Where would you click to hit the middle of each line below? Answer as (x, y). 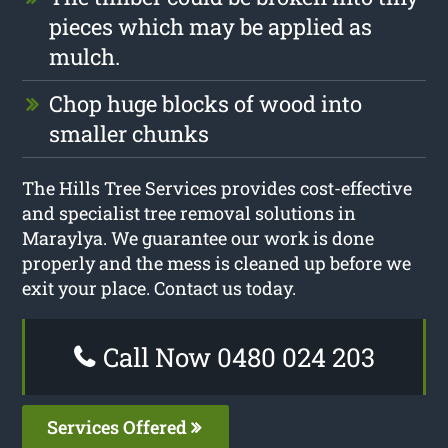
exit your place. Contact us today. (159, 287)
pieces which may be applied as (211, 26)
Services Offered (119, 426)
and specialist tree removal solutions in (189, 212)
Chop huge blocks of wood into (206, 103)
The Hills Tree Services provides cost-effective (217, 187)
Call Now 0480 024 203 (235, 356)
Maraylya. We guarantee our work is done (198, 237)
